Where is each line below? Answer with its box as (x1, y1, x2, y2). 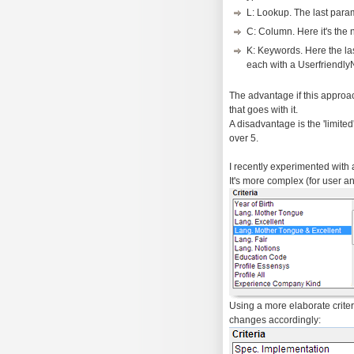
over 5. (229, 133, 258, 145)
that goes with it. (229, 104, 298, 116)
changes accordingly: (229, 314, 321, 326)
